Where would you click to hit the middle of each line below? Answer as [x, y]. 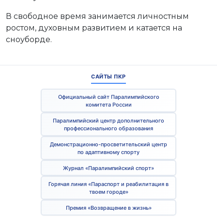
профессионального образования [108, 128]
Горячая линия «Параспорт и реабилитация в [108, 184]
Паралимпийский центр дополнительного [108, 120]
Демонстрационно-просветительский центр [108, 144]
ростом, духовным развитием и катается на [94, 28]
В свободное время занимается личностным [97, 16]
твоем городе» [108, 192]
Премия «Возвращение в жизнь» [108, 208]
